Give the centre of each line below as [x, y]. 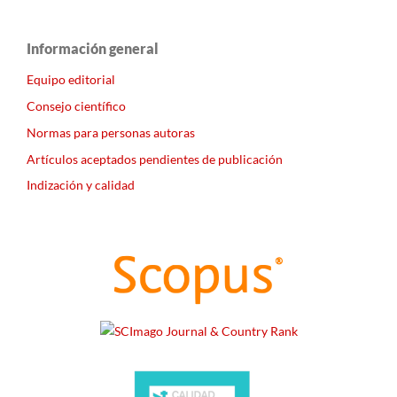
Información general [93, 48]
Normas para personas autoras [111, 132]
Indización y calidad [81, 185]
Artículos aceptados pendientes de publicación [155, 159]
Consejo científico [76, 105]
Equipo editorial [71, 79]
